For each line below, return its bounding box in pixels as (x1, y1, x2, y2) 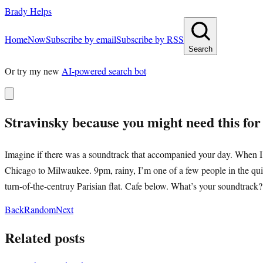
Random (24, 203, 56, 215)
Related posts (5, 227, 85, 248)
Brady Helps (5, 5, 52, 17)
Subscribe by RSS (116, 33, 184, 45)
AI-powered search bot (62, 65, 146, 77)
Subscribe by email (46, 33, 116, 45)
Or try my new (5, 65, 59, 77)
